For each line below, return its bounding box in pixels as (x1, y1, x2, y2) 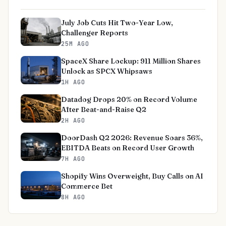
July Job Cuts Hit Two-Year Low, (61, 18, 173, 27)
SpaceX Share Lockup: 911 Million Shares (61, 56, 201, 66)
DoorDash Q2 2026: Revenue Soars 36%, (61, 133, 203, 142)
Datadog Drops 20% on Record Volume (61, 95, 197, 104)
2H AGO (61, 117, 85, 125)
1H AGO (61, 78, 85, 86)
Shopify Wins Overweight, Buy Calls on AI (61, 172, 203, 181)
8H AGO (61, 193, 85, 201)
